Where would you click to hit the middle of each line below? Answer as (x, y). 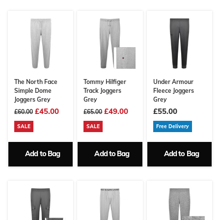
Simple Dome (33, 90)
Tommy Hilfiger (105, 82)
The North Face (36, 82)
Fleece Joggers (173, 90)
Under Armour (173, 82)
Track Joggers (103, 90)
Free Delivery (172, 126)
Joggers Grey (32, 99)
